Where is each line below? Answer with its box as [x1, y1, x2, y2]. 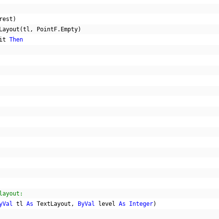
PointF [33, 26, 57, 33]
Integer [129, 200, 153, 207]
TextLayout [33, 200, 71, 207]
